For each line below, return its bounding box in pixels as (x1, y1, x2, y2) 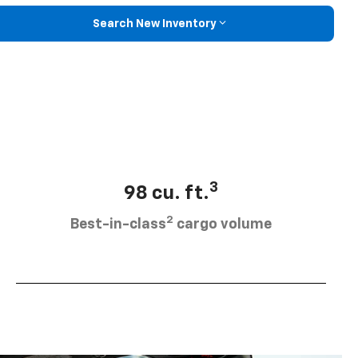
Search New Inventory (92, 18, 217, 30)
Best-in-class (70, 217, 166, 233)
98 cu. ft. (124, 184, 209, 204)
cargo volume (173, 217, 272, 233)
